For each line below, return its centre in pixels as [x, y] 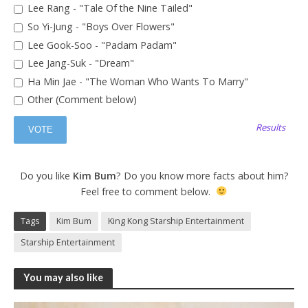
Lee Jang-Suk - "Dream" [79, 63]
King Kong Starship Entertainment [176, 221]
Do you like [46, 175]
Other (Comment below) [80, 100]
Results [271, 128]
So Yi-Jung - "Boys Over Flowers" [99, 27]
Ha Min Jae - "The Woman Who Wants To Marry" [136, 81]
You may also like [63, 278]
